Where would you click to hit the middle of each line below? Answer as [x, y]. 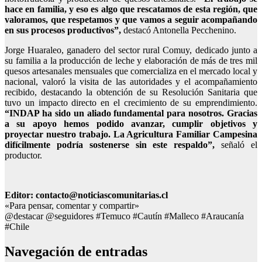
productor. [23, 155]
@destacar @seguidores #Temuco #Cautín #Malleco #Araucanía [124, 216]
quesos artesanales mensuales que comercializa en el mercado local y [131, 71]
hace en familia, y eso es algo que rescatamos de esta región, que [131, 9]
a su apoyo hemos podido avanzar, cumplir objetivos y [131, 123]
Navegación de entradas [76, 251]
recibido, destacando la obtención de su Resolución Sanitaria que [131, 92]
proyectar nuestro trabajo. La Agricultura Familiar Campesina [131, 134]
